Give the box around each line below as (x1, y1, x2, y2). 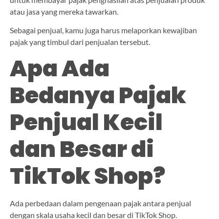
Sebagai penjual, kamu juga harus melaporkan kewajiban (10, 25, 197, 35)
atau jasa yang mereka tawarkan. (10, 6, 120, 16)
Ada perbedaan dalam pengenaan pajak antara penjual (10, 198, 191, 208)
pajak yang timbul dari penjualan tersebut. (10, 37, 150, 47)
